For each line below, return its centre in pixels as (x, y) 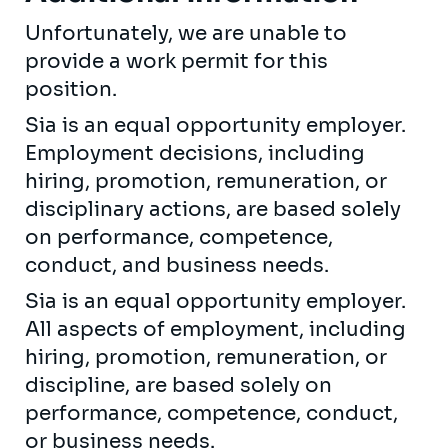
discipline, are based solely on (178, 385)
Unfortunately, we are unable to (186, 33)
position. (73, 89)
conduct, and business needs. (179, 265)
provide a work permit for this (176, 61)
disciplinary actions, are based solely (213, 209)
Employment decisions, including (195, 153)
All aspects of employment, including (215, 329)
